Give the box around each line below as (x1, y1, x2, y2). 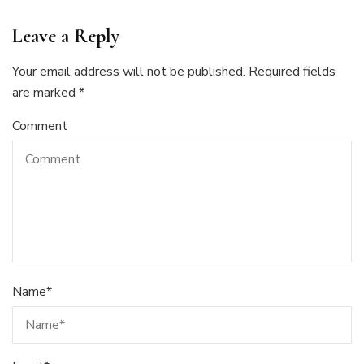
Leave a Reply (12, 24, 119, 49)
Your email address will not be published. (12, 63, 245, 81)
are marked (12, 84, 79, 102)
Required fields (249, 63, 336, 81)
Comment (12, 117, 67, 136)
